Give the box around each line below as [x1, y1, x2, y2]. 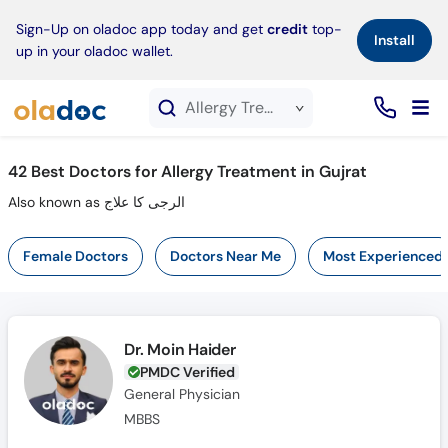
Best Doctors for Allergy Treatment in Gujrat [30, 161, 367, 182]
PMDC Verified [140, 363, 236, 381]
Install [374, 30, 415, 49]
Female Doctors [22, 247, 128, 265]
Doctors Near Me [169, 247, 281, 265]
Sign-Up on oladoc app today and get [16, 20, 267, 38]
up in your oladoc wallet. [16, 42, 173, 60]
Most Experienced [322, 247, 443, 265]
